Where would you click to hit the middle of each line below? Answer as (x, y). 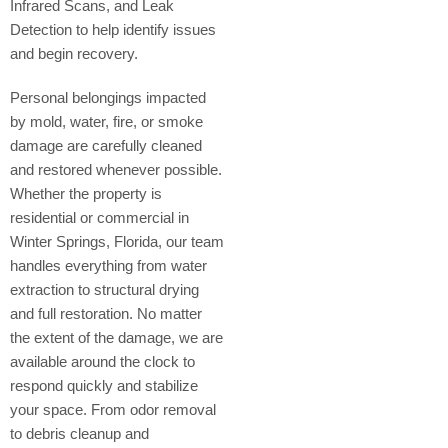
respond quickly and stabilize (104, 385)
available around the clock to (102, 361)
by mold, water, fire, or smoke (106, 121)
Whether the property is (86, 193)
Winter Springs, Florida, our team (117, 241)
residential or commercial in (99, 217)
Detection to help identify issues (113, 29)
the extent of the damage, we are (116, 337)
